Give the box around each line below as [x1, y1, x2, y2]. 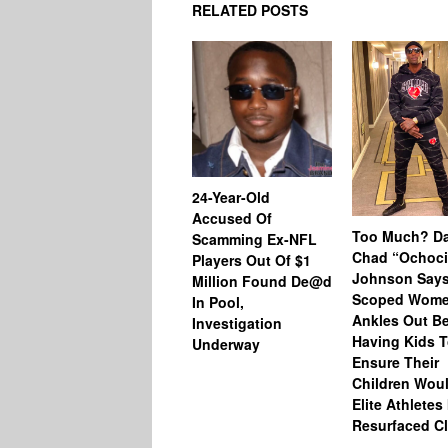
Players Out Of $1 [192, 249, 311, 270]
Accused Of [192, 207, 272, 228]
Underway [192, 333, 260, 354]
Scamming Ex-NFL [192, 228, 317, 249]
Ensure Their [352, 351, 439, 372]
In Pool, [192, 291, 244, 312]
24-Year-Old [192, 186, 270, 207]
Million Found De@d [192, 270, 332, 291]
